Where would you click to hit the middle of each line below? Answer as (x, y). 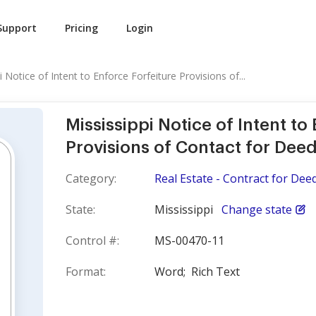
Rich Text (215, 272)
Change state (257, 209)
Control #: (92, 241)
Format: (86, 272)
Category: (91, 178)
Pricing (81, 28)
